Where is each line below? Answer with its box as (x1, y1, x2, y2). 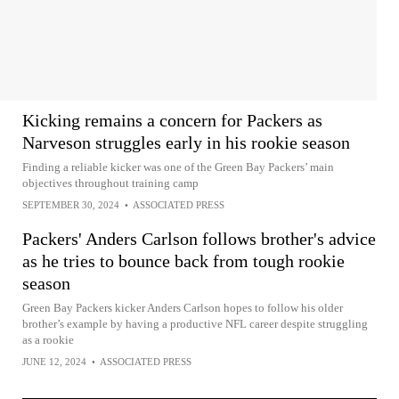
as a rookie (22, 332, 74, 346)
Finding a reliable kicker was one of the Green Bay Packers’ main (22, 159, 334, 174)
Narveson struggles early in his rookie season (22, 132, 350, 152)
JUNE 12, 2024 (22, 355, 86, 367)
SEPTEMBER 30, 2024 (22, 199, 119, 210)
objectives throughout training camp (22, 175, 199, 190)
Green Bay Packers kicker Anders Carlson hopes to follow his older (22, 300, 343, 314)
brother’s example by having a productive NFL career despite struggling (22, 316, 368, 330)
